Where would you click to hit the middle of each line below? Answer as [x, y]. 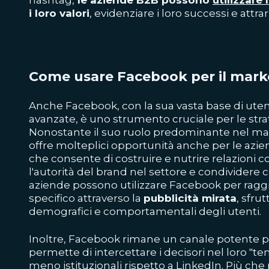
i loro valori [59, 13]
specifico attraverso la [86, 198]
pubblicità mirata [190, 198]
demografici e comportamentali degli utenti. [145, 211]
